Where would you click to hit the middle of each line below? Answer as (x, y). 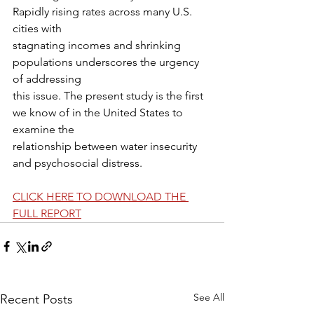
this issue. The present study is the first (109, 96)
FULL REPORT (47, 213)
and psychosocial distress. (77, 163)
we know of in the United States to (99, 112)
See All (209, 297)
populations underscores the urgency (107, 62)
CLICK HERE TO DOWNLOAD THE (101, 197)
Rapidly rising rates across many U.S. (104, 12)
